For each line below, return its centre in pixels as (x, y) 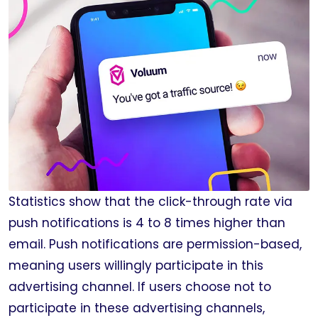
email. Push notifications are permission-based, (155, 244)
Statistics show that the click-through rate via (150, 202)
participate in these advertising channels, (137, 308)
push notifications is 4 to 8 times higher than (147, 223)
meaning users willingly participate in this (136, 265)
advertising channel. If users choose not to (140, 287)
